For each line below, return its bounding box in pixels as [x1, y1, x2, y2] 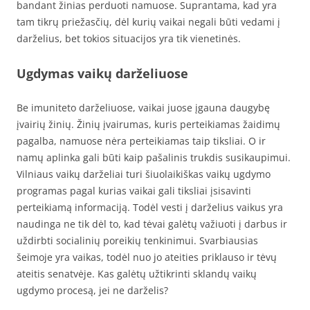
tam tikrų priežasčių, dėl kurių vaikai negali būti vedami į [17, 15, 280, 28]
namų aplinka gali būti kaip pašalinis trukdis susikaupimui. [17, 151, 291, 164]
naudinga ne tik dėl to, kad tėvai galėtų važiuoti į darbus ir [17, 217, 287, 230]
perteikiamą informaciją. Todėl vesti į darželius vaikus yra [17, 201, 283, 214]
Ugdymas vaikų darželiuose [17, 65, 188, 82]
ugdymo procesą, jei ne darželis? [17, 284, 168, 297]
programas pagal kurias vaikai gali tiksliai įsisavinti [17, 184, 251, 197]
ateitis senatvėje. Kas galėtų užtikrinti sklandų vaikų [17, 267, 257, 280]
